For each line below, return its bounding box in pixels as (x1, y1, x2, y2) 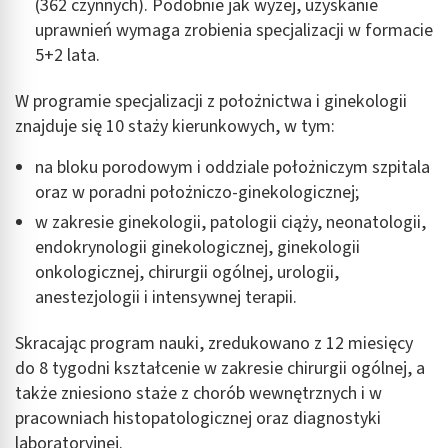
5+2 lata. (35, 43, 100, 69)
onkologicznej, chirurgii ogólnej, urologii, (35, 260, 339, 286)
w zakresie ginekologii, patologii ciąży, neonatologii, (35, 210, 426, 236)
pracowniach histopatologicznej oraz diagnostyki (15, 406, 381, 432)
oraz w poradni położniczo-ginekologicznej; (35, 180, 359, 206)
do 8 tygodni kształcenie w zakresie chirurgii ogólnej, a (15, 356, 425, 382)
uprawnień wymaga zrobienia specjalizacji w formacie (35, 18, 433, 44)
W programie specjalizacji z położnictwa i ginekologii (15, 89, 407, 115)
